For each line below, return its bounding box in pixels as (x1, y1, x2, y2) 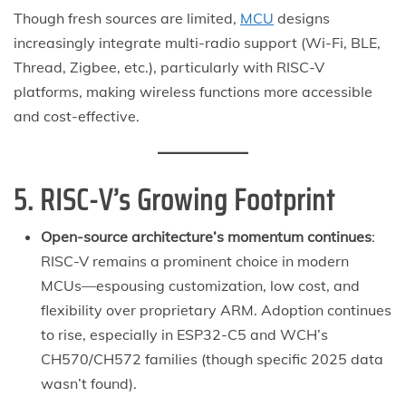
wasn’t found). (41, 373, 137, 392)
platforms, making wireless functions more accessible (14, 82, 372, 101)
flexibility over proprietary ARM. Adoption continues (41, 300, 391, 319)
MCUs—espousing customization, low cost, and (41, 275, 360, 295)
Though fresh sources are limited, (14, 8, 240, 27)
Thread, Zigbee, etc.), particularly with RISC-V (14, 57, 324, 76)
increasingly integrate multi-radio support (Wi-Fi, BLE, (14, 33, 381, 52)
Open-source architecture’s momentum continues (41, 227, 372, 246)
